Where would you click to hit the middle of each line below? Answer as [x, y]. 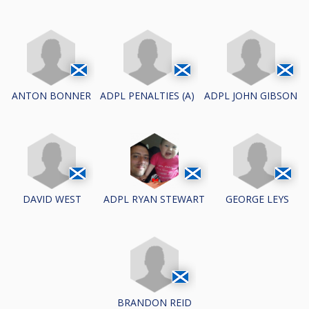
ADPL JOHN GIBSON [251, 96]
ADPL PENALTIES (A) [148, 96]
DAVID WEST [52, 199]
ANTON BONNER [51, 96]
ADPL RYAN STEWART [154, 199]
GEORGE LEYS [257, 199]
